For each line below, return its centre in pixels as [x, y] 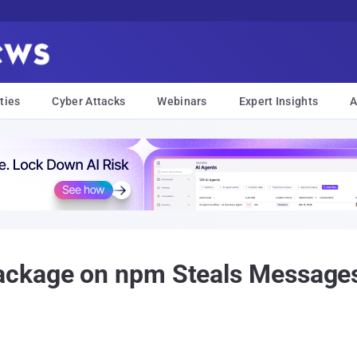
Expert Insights [279, 101]
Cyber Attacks [89, 101]
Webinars [182, 101]
